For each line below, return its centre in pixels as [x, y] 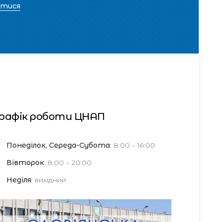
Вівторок [25, 163]
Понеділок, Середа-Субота [58, 145]
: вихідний [48, 180]
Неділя [19, 180]
